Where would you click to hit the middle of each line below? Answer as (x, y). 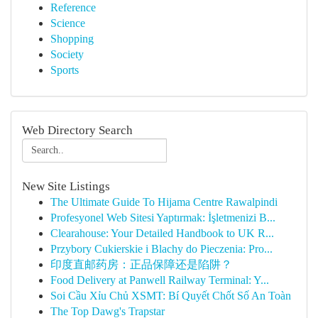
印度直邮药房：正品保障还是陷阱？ (141, 264)
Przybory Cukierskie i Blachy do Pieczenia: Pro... (161, 249)
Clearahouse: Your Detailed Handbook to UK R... (162, 233)
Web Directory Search (77, 130)
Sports (65, 70)
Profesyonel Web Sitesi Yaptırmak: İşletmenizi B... (163, 218)
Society (67, 54)
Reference (73, 7)
